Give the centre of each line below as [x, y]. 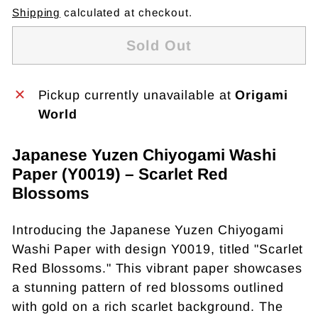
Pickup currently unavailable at [137, 95]
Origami [262, 95]
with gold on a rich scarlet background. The [148, 306]
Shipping [37, 12]
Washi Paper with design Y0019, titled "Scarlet [158, 249]
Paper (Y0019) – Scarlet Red [120, 174]
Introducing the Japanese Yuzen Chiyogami [148, 230]
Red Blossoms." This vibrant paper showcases [157, 268]
